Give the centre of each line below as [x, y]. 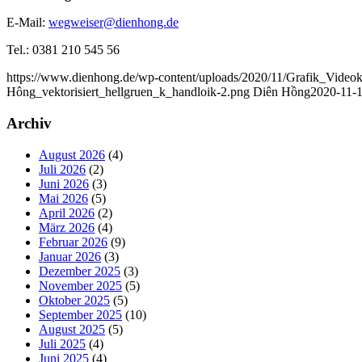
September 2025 [80, 314]
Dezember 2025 [80, 271]
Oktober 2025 [74, 300]
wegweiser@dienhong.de [114, 23]
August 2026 [72, 154]
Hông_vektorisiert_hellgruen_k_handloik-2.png [128, 92]
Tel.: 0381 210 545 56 [63, 50]
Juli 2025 [62, 343]
